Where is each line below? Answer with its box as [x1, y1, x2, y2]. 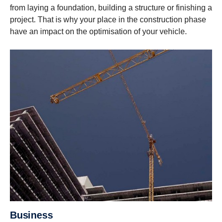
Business [16, 209, 53, 221]
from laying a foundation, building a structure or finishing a [10, 3, 212, 12]
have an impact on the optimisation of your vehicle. [10, 27, 187, 36]
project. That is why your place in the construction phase [10, 15, 206, 24]
